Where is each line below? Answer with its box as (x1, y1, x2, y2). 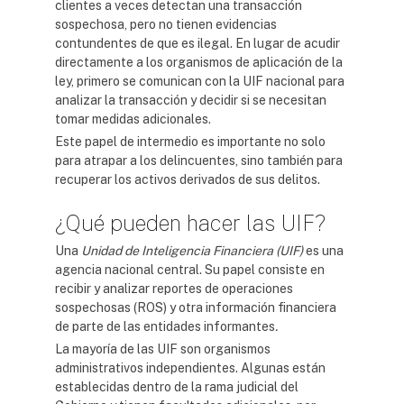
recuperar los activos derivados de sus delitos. (55, 172, 320, 187)
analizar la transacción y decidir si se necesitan (55, 93, 326, 107)
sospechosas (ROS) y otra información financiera (55, 300, 336, 315)
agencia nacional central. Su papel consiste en (55, 262, 325, 277)
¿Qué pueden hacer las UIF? (55, 210, 326, 235)
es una (303, 243, 344, 258)
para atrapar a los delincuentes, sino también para (55, 153, 343, 168)
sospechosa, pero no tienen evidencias (55, 17, 277, 32)
